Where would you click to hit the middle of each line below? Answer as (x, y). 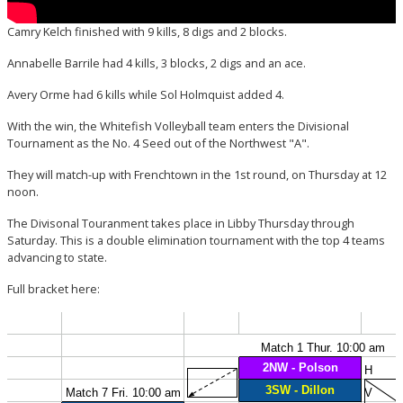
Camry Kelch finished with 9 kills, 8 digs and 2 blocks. (147, 32)
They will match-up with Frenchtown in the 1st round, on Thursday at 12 (197, 175)
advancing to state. (57, 258)
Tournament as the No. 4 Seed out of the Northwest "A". (158, 143)
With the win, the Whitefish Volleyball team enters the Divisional (178, 126)
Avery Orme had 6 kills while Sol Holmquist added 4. (146, 95)
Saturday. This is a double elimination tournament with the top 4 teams (196, 241)
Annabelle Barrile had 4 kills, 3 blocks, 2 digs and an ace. (157, 63)
